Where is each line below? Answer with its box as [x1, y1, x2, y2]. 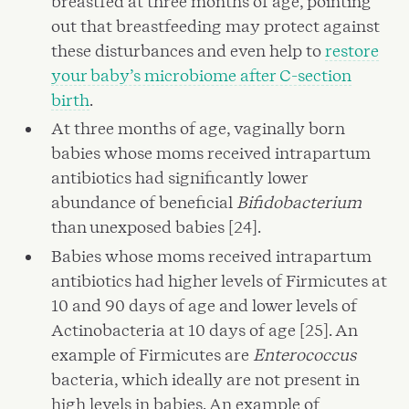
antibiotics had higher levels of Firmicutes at [51, 270, 388, 290]
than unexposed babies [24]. [51, 217, 262, 237]
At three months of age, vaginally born [51, 119, 346, 139]
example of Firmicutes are [51, 344, 254, 364]
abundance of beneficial [51, 193, 237, 213]
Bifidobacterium [236, 193, 362, 213]
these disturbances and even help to [51, 40, 326, 60]
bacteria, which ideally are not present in [51, 369, 361, 389]
